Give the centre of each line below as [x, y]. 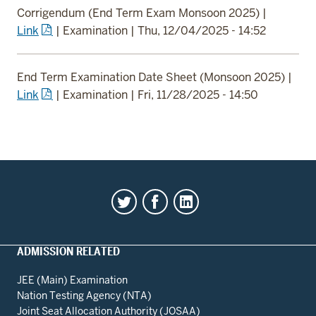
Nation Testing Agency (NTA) [84, 295]
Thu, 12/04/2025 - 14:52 [202, 30]
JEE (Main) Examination [72, 280]
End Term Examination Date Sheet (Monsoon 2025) [152, 77]
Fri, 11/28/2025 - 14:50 [198, 95]
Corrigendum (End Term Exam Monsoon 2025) [140, 13]
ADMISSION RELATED [68, 251]
